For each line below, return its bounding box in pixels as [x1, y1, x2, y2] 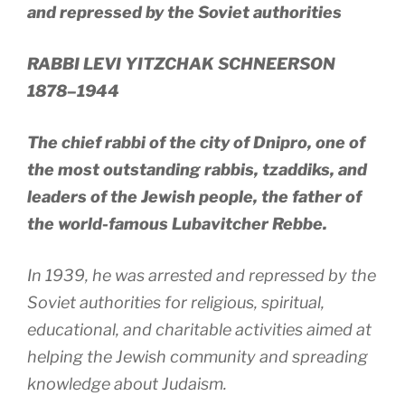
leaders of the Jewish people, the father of [27, 187, 362, 207]
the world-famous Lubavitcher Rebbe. [27, 214, 327, 234]
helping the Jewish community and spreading [27, 347, 368, 367]
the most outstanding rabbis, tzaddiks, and [27, 160, 367, 180]
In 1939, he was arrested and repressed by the [27, 266, 376, 286]
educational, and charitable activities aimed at [27, 320, 372, 340]
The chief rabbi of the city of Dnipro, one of [27, 133, 365, 153]
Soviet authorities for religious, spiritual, [27, 293, 325, 313]
